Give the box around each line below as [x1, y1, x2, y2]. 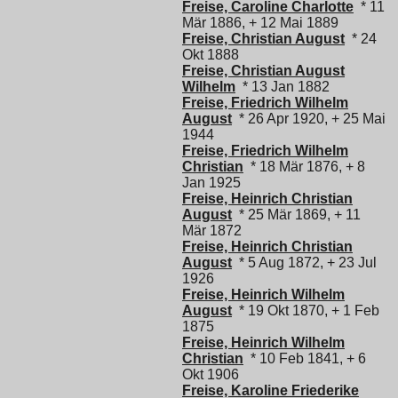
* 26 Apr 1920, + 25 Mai [232, 111, 386, 127]
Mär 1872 [182, 223, 242, 239]
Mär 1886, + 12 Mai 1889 [182, 15, 338, 31]
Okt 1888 [182, 47, 239, 63]
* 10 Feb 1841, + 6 [243, 351, 366, 367]
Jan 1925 [182, 175, 241, 191]
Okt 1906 [182, 367, 239, 383]
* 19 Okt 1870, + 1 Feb [232, 303, 379, 319]
